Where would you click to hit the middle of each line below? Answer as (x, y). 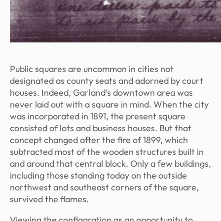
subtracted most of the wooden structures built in (107, 152)
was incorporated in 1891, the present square (98, 116)
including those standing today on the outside (98, 175)
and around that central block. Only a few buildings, (110, 164)
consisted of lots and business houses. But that (101, 128)
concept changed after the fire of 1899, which (99, 140)
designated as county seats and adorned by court (107, 81)
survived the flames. (49, 199)
